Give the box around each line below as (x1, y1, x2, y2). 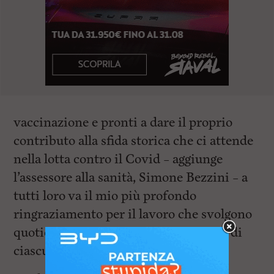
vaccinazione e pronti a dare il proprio (13, 114, 233, 131)
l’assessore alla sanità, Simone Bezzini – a (13, 169, 248, 187)
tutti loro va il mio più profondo (13, 187, 197, 205)
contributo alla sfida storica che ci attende (13, 132, 254, 150)
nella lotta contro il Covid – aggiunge (13, 150, 223, 168)
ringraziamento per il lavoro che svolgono (13, 206, 253, 223)
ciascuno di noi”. (13, 242, 108, 260)
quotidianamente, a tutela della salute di (13, 224, 243, 242)
